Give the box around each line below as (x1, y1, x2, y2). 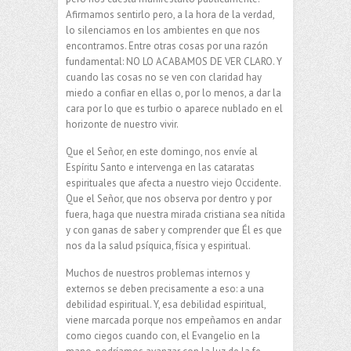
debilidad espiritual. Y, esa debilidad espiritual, (66, 298, 266, 312)
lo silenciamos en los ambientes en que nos (66, 24, 260, 38)
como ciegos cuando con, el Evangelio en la (66, 329, 260, 343)
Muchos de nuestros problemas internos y (66, 266, 250, 280)
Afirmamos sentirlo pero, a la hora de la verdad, (66, 8, 274, 22)
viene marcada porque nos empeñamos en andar (66, 313, 281, 327)
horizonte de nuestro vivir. (66, 118, 179, 132)
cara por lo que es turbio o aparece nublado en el (66, 102, 283, 116)
